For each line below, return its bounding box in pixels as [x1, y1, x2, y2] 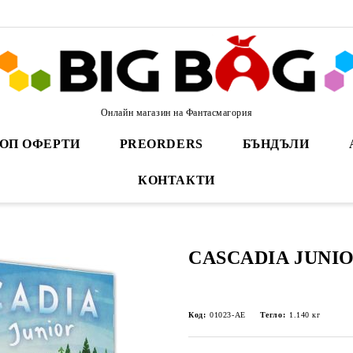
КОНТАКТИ [138, 173, 215, 187]
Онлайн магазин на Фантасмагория [100, 106, 253, 118]
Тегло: [259, 310, 286, 319]
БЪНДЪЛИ [242, 137, 310, 150]
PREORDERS [119, 137, 203, 150]
